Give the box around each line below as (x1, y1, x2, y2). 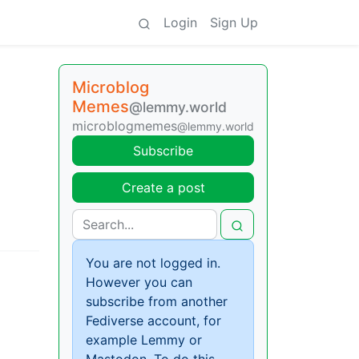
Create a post (121, 179, 205, 196)
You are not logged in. (86, 255, 220, 271)
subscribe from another (86, 293, 228, 309)
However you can (86, 274, 192, 290)
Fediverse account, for (86, 313, 221, 329)
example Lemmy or (86, 332, 202, 348)
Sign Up (210, 14, 258, 30)
